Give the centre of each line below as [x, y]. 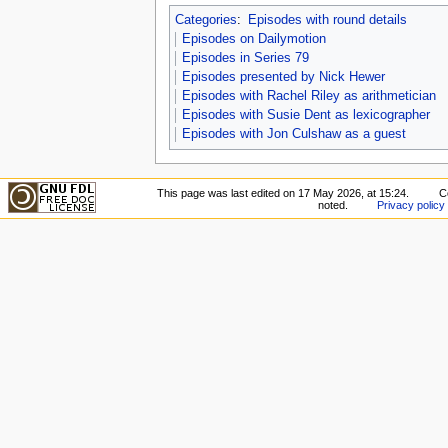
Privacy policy [411, 205]
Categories [205, 20]
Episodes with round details [327, 20]
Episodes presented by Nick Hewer [283, 77]
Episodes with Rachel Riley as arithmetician [308, 96]
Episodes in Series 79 [245, 58]
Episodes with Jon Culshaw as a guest [293, 134]
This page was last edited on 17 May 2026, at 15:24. [283, 193]
